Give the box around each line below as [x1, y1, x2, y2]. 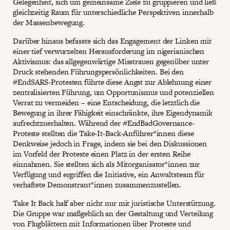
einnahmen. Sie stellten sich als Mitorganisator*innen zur [13, 159, 200, 170]
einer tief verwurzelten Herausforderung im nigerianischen [13, 46, 205, 57]
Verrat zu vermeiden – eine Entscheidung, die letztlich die [13, 97, 200, 108]
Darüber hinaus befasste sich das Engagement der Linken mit [13, 35, 212, 47]
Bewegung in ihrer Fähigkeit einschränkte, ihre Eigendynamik [13, 107, 213, 119]
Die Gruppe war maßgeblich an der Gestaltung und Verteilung [13, 208, 214, 219]
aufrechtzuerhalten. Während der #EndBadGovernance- [13, 118, 195, 129]
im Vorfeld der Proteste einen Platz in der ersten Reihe [13, 148, 190, 160]
